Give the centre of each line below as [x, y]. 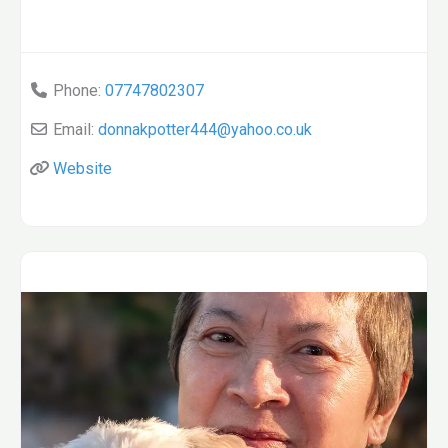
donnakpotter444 [157, 129]
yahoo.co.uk [271, 129]
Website [82, 168]
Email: [75, 129]
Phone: [79, 90]
